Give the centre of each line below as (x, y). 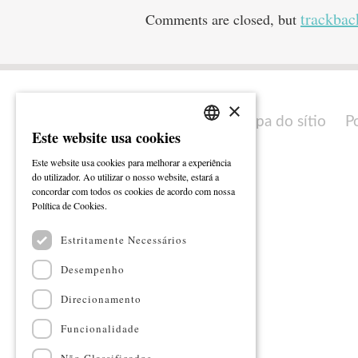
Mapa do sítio (280, 122)
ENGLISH (205, 169)
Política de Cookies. (70, 205)
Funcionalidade (100, 328)
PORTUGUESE (215, 142)
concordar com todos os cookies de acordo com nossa (133, 191)
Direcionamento (101, 299)
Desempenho (93, 269)
